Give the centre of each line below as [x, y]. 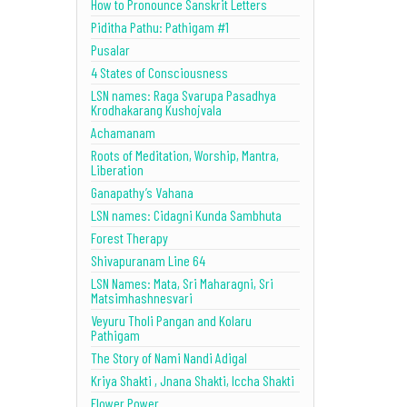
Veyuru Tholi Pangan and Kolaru [171, 320]
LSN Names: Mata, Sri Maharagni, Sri [182, 283]
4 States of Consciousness [159, 72]
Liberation [117, 169]
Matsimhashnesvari [141, 297]
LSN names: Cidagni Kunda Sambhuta [186, 214]
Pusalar [110, 49]
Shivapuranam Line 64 [148, 260]
